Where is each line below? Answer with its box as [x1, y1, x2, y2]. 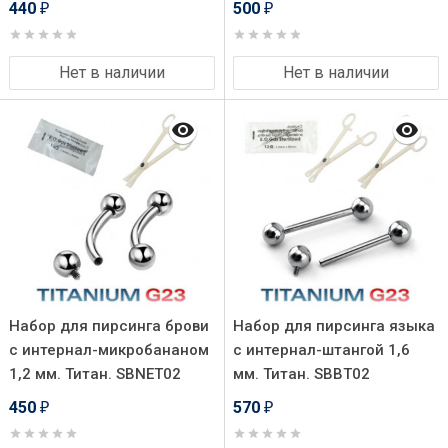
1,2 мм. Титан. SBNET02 [9, 365, 181, 383]
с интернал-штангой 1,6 [233, 341, 410, 359]
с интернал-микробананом [9, 341, 209, 359]
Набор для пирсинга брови [9, 317, 209, 335]
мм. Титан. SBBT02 [233, 365, 370, 383]
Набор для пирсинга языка [233, 317, 435, 335]
